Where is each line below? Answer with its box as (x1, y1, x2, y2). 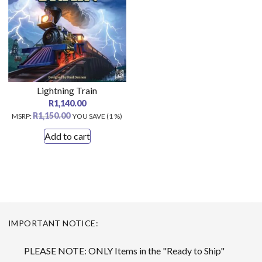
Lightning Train (37, 84, 98, 96)
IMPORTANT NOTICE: (8, 218, 99, 228)
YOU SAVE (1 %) (73, 111, 123, 120)
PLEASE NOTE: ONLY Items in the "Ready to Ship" (23, 244, 225, 256)
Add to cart (44, 130, 90, 142)
